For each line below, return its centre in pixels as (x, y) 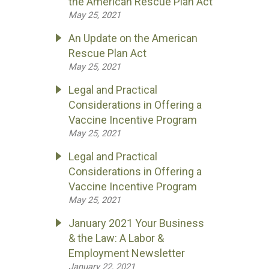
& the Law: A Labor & (116, 238)
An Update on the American (133, 38)
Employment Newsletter (127, 253)
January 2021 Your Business (136, 223)
